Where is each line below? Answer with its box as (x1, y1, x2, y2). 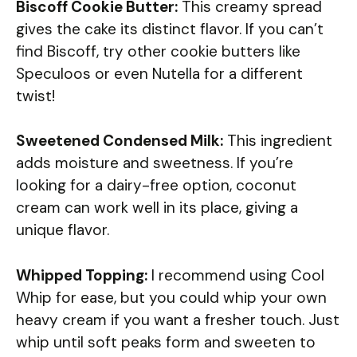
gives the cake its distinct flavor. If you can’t (16, 18, 324, 39)
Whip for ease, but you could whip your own (16, 287, 327, 308)
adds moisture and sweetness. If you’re (16, 153, 293, 174)
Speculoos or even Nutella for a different (16, 63, 303, 84)
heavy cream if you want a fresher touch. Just (16, 309, 339, 330)
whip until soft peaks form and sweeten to (16, 331, 316, 352)
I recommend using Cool (147, 265, 324, 285)
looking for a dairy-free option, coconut (16, 175, 296, 196)
